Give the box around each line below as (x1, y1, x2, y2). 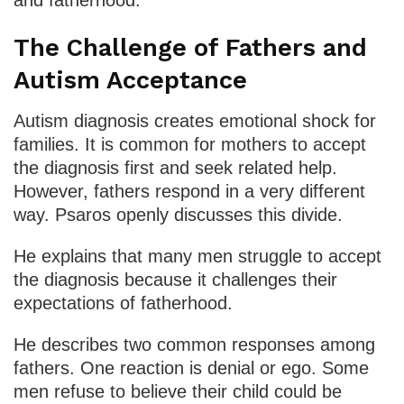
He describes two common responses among (14, 335, 375, 355)
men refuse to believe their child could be (14, 381, 342, 402)
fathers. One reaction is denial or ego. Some (14, 358, 369, 379)
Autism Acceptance (14, 66, 247, 96)
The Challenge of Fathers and (14, 33, 367, 63)
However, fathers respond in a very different (14, 181, 365, 202)
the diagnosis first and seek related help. (14, 158, 337, 179)
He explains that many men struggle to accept (14, 246, 381, 267)
